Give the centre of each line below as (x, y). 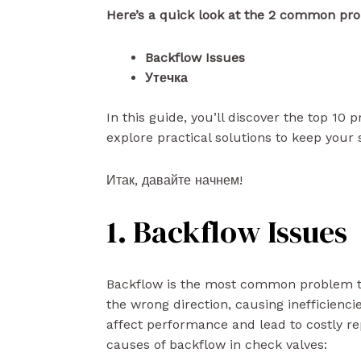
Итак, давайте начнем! (174, 180)
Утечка (166, 78)
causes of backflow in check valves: (217, 344)
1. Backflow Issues (227, 232)
